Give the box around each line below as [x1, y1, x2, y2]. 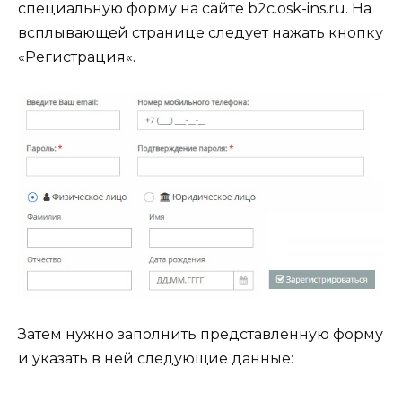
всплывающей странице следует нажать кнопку [18, 24, 383, 42]
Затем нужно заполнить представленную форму [18, 326, 383, 344]
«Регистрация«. [18, 48, 135, 66]
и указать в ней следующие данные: [18, 350, 293, 368]
